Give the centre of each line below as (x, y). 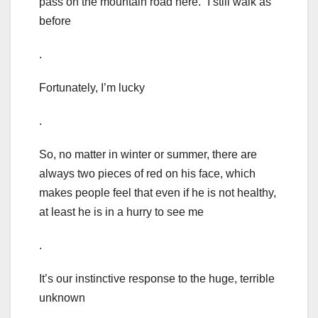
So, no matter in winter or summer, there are (148, 155)
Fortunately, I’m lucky (92, 88)
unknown (62, 298)
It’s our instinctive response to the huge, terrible (157, 279)
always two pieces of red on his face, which (147, 174)
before (55, 21)
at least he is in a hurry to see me (121, 212)
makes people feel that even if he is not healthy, (158, 193)
